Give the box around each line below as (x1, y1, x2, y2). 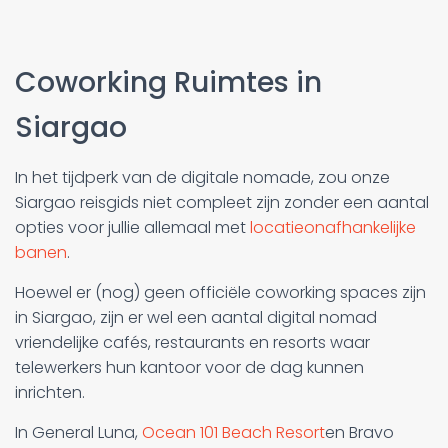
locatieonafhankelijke (250, 215, 416, 239)
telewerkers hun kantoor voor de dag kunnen (15, 355, 364, 379)
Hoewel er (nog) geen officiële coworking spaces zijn (15, 280, 426, 304)
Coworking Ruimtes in (15, 62, 322, 102)
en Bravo (325, 420, 394, 444)
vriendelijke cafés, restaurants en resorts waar (15, 330, 370, 354)
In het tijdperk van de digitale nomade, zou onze (15, 165, 390, 189)
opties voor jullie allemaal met (15, 215, 250, 239)
